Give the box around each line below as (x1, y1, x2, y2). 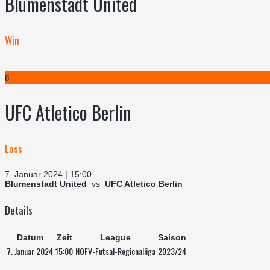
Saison (158, 233, 186, 243)
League (100, 233, 131, 243)
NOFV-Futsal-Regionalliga (75, 245, 155, 258)
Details (5, 202, 33, 218)
